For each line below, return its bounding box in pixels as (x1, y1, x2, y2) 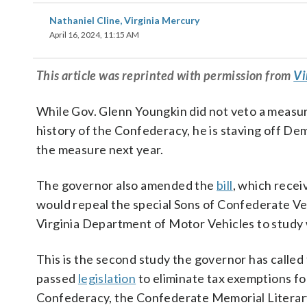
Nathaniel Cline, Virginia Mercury (49, 14, 199, 26)
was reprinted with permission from (96, 68, 294, 83)
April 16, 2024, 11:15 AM (49, 29, 139, 40)
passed (36, 271, 78, 286)
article (62, 68, 97, 83)
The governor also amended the (36, 177, 217, 193)
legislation (77, 271, 136, 286)
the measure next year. (36, 142, 164, 157)
